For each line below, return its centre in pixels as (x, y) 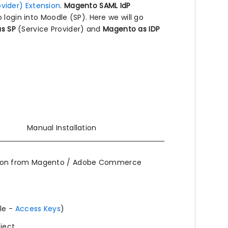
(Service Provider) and (59, 29)
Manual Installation (62, 128)
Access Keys (38, 209)
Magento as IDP (132, 29)
